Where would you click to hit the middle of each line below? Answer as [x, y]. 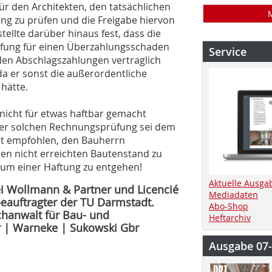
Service [228, 52]
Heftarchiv [230, 217]
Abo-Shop [229, 206]
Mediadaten [233, 194]
